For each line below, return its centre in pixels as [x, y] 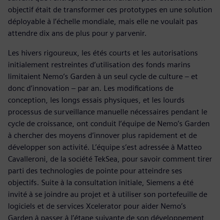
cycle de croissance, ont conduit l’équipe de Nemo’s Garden [109, 123]
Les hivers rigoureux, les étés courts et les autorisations [103, 53]
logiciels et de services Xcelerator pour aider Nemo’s [97, 206]
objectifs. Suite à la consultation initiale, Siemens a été [101, 182]
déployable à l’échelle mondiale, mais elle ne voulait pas [103, 21]
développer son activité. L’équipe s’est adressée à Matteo [105, 147]
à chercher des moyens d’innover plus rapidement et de [102, 135]
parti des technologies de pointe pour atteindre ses [95, 170]
